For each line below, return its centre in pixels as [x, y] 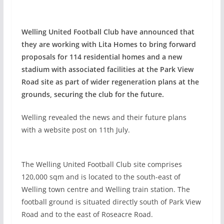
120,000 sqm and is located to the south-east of [101, 176]
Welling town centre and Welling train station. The [105, 189]
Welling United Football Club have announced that [108, 32]
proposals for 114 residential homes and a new [101, 57]
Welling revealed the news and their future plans [104, 117]
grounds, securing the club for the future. [92, 94]
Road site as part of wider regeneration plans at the [110, 82]
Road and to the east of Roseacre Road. [87, 214]
